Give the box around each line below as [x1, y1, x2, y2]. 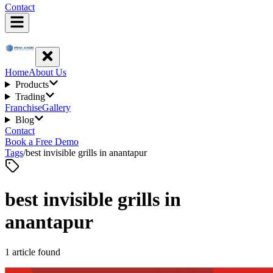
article [12, 246, 35, 257]
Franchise [5, 102, 42, 113]
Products [15, 79, 49, 90]
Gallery [42, 102, 71, 113]
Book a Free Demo [5, 136, 79, 147]
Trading [15, 91, 45, 102]
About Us [29, 66, 66, 77]
